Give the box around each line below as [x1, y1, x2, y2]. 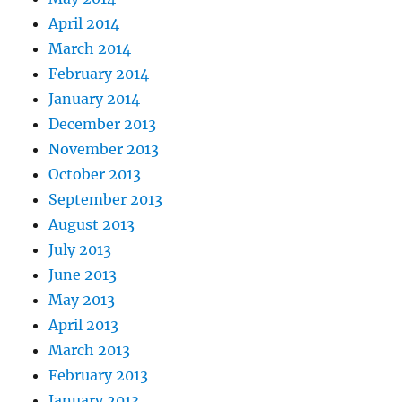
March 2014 [48, 39, 132, 58]
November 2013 [48, 140, 160, 159]
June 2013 [48, 266, 118, 284]
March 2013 [48, 341, 131, 360]
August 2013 [48, 215, 135, 234]
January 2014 [48, 90, 141, 109]
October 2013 [48, 165, 142, 184]
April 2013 [48, 316, 119, 335]
